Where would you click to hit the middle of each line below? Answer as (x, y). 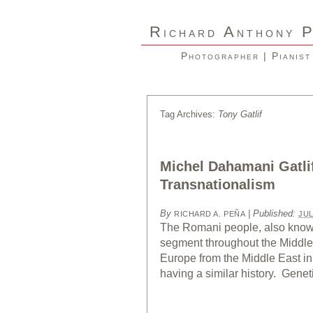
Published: (276, 213)
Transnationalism (218, 184)
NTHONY (265, 34)
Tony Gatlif (240, 114)
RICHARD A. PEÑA (210, 214)
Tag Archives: (189, 114)
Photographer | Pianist (246, 56)
